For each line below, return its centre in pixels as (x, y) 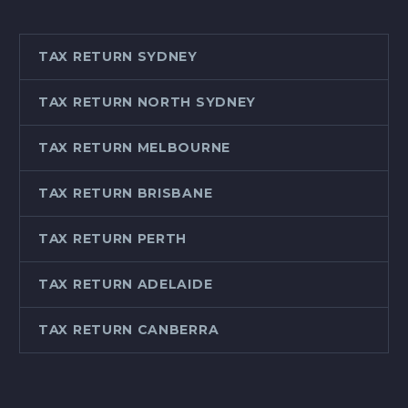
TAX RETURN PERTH (113, 239)
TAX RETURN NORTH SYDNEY (148, 102)
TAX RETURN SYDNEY (118, 57)
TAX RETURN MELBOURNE (134, 148)
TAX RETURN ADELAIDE (126, 285)
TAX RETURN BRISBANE (126, 194)
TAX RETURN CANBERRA (129, 330)
